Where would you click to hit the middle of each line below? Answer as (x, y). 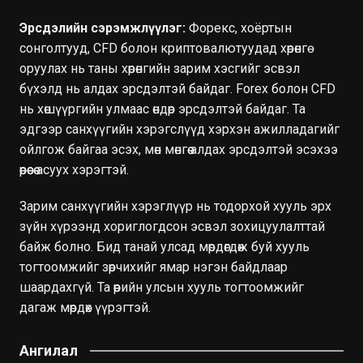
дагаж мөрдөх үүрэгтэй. (85, 307)
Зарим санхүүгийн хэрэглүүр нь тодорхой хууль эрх (175, 206)
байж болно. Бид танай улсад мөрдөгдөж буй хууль (164, 246)
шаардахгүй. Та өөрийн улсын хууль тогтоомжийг (161, 287)
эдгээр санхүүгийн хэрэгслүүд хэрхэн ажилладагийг (179, 129)
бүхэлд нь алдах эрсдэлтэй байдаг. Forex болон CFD (177, 88)
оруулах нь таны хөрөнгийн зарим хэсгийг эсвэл (159, 68)
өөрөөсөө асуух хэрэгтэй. (74, 169)
